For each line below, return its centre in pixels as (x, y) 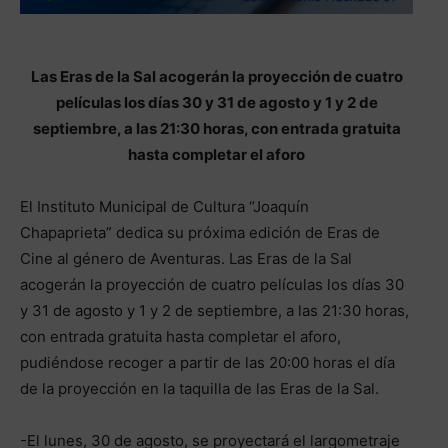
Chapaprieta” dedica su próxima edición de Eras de (200, 232)
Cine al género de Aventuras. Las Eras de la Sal (186, 258)
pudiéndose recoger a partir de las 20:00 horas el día (207, 362)
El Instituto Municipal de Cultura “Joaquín (164, 206)
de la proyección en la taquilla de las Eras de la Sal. (199, 388)
